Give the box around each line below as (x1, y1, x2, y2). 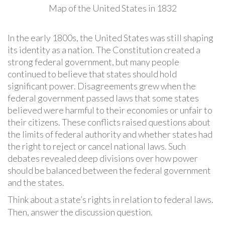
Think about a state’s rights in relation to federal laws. (8, 193, 213, 205)
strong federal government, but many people (8, 56, 179, 67)
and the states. (8, 176, 64, 188)
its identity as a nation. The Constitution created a (8, 44, 200, 55)
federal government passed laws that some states (8, 92, 199, 103)
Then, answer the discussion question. (8, 206, 153, 217)
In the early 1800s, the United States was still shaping (8, 32, 213, 43)
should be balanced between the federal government (8, 164, 211, 176)
